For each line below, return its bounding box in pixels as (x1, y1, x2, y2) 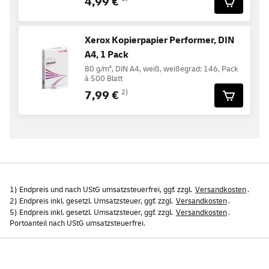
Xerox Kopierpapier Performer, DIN (85, 34, 234, 46)
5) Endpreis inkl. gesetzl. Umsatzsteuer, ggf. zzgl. (10, 207, 175, 217)
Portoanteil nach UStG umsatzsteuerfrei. (10, 218, 145, 228)
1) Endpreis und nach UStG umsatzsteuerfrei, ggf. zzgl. (10, 184, 194, 195)
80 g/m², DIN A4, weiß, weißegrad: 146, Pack (85, 64, 238, 74)
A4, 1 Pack (85, 48, 128, 61)
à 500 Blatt (85, 73, 122, 83)
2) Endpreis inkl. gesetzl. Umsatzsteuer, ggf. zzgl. (10, 196, 175, 206)
